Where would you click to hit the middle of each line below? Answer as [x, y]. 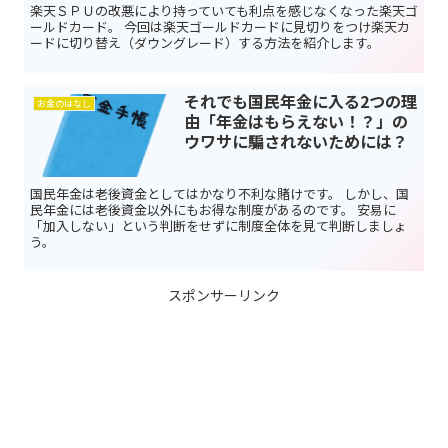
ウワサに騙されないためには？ [295, 140]
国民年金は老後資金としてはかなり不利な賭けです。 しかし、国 [219, 193]
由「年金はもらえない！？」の [295, 120]
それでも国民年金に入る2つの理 [300, 100]
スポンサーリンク [224, 294]
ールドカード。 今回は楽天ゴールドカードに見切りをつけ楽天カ [220, 27]
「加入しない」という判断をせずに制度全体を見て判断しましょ [218, 225]
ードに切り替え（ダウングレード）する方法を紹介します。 [205, 43]
